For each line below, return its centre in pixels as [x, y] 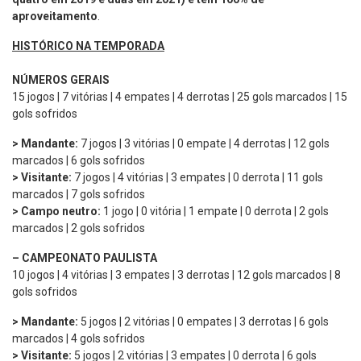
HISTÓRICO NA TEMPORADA [88, 46]
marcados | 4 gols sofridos [79, 338]
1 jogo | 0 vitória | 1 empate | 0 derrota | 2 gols [215, 211]
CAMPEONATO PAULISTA [88, 257]
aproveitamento [55, 16]
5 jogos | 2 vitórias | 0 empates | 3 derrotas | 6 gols [203, 321]
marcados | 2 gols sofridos [79, 228]
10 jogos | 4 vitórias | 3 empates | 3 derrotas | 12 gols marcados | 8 [176, 274]
